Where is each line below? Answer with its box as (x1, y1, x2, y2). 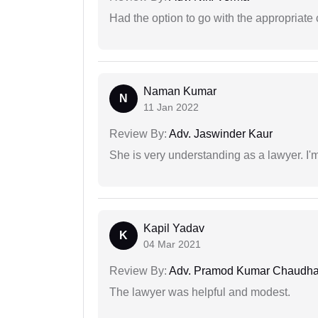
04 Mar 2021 (143, 238, 201, 251)
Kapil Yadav (143, 222, 204, 235)
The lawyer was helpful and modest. (109, 286, 290, 299)
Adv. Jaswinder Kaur (167, 128, 273, 141)
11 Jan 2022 (143, 102, 199, 114)
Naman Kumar (143, 85, 216, 98)
